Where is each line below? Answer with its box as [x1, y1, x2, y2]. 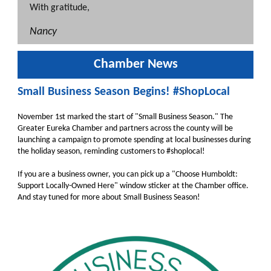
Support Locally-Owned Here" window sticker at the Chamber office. [18, 181, 249, 191]
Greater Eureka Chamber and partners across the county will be [18, 124, 233, 133]
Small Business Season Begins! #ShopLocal [18, 86, 230, 98]
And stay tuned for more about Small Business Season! [18, 193, 200, 202]
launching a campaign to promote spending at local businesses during [18, 135, 251, 145]
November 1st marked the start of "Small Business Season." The [18, 113, 233, 122]
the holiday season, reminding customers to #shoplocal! [18, 147, 205, 156]
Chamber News [93, 57, 178, 71]
